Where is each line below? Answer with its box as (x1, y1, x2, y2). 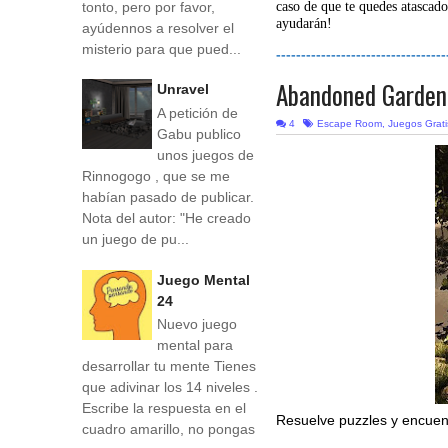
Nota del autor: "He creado (82, 209, 251, 226)
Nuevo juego (157, 316, 237, 333)
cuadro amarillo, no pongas (82, 421, 255, 438)
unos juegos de (157, 146, 254, 163)
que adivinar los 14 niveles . (82, 379, 258, 396)
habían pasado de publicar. (82, 188, 258, 205)
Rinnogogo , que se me (82, 167, 230, 184)
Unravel (157, 81, 209, 98)
